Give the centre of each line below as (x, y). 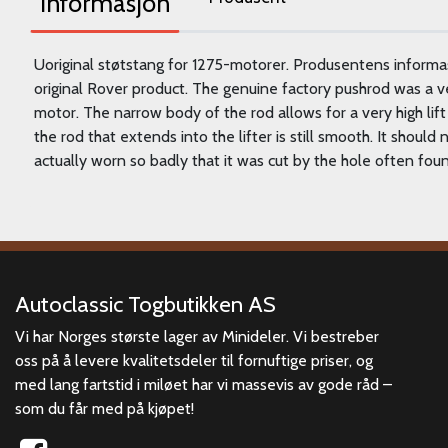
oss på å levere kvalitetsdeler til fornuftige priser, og (194, 360)
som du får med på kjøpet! (104, 408)
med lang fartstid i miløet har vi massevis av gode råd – (203, 384)
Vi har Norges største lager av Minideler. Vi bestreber (197, 336)
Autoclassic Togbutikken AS (145, 303)
